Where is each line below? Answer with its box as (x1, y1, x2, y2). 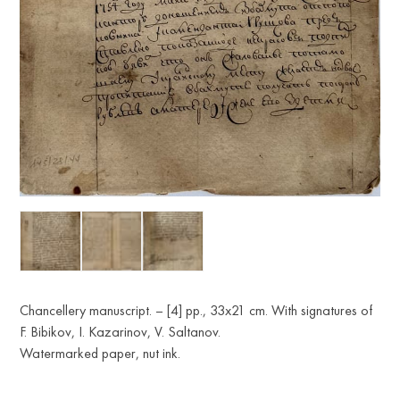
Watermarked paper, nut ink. (20, 345, 181, 362)
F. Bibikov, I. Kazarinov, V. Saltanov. (20, 323, 221, 341)
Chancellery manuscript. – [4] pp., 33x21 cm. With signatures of (20, 302, 373, 320)
